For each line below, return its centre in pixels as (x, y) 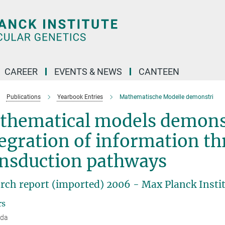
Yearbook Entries (80, 97)
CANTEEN (159, 72)
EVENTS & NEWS (88, 72)
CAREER (21, 72)
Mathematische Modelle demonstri (166, 97)
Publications (23, 97)
